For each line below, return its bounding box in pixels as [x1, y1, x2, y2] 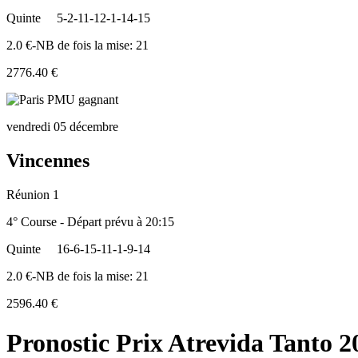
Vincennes [6, 150, 89, 172]
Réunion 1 [6, 188, 59, 202]
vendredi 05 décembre [6, 120, 118, 134]
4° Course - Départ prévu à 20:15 [6, 215, 174, 229]
